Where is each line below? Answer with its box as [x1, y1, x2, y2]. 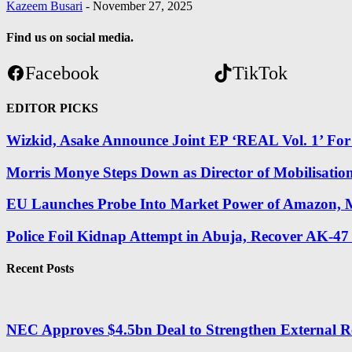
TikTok [232, 62, 288, 83]
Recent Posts [6, 262, 74, 276]
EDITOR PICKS [6, 101, 98, 115]
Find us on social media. [6, 30, 134, 44]
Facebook [25, 62, 99, 83]
